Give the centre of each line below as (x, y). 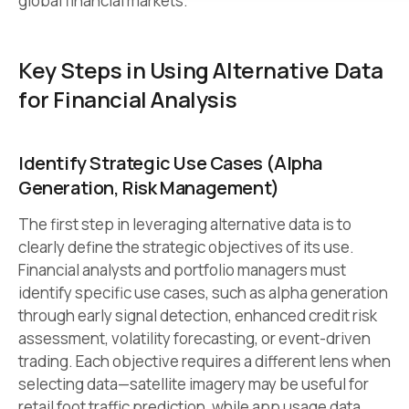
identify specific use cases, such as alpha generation (203, 293)
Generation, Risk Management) (149, 188)
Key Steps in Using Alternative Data (201, 70)
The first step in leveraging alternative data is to (185, 225)
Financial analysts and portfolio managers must (182, 270)
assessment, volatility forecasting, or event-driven (194, 339)
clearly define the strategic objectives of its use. (186, 247)
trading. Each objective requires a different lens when (204, 362)
